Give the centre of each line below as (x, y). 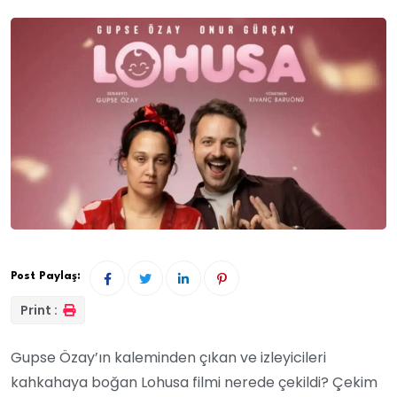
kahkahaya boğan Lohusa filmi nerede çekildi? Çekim (194, 382)
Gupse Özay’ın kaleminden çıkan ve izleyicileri (168, 357)
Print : (40, 310)
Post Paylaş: (46, 276)
